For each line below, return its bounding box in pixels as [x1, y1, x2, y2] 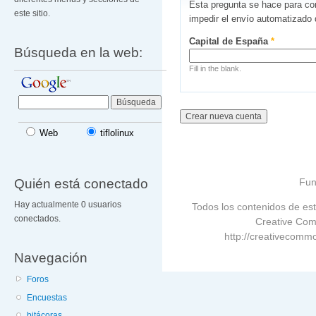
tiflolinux [100, 128, 135, 139]
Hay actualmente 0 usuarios [14, 199, 121, 209]
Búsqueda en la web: [14, 44, 142, 61]
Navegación [14, 249, 87, 265]
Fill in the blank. [189, 63, 242, 73]
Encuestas [27, 292, 68, 303]
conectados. [14, 213, 61, 224]
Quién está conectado [14, 175, 148, 191]
